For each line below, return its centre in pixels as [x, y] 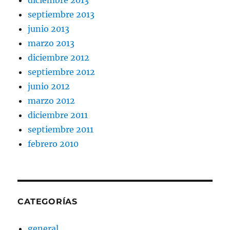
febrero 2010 [53, 143]
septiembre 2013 [61, 14]
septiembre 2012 [62, 72]
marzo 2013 [51, 43]
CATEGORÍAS [47, 201]
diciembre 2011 [58, 115]
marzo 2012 [52, 100]
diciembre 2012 [59, 57]
